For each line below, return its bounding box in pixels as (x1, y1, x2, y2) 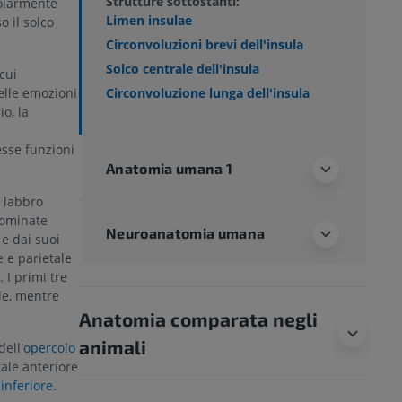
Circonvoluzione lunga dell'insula (106, 84, 310, 102)
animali (79, 336, 146, 359)
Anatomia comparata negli (79, 308, 318, 331)
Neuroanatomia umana (106, 224, 266, 242)
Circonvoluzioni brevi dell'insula (106, 35, 303, 53)
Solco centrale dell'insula (106, 60, 259, 77)
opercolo (23, 339, 76, 357)
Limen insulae (106, 11, 192, 29)
